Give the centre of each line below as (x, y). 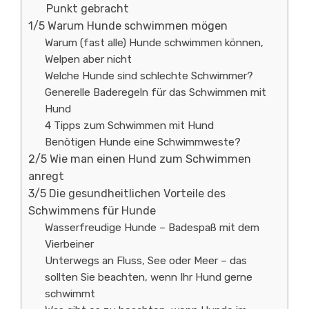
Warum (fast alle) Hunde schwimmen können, (154, 43)
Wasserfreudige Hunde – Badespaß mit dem (152, 228)
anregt (46, 176)
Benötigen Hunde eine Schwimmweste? (143, 142)
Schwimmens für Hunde (92, 211)
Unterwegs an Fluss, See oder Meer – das (146, 261)
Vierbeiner (70, 244)
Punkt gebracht (87, 9)
